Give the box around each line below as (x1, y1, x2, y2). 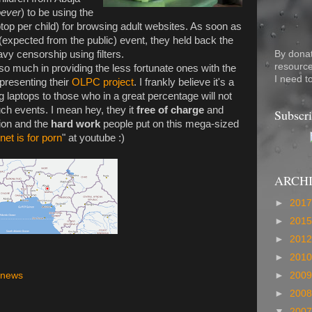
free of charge (136, 104, 204, 116)
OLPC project (72, 76, 134, 88)
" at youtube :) (62, 132, 125, 143)
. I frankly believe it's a (134, 76, 234, 88)
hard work (51, 118, 100, 130)
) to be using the (21, 6, 93, 18)
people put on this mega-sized (100, 118, 239, 130)
